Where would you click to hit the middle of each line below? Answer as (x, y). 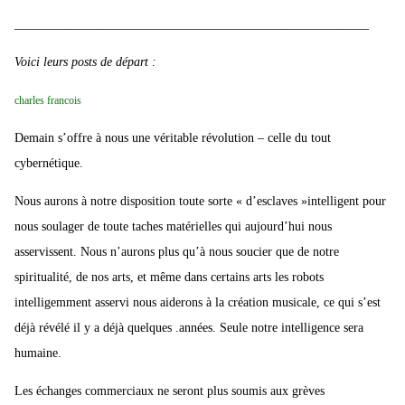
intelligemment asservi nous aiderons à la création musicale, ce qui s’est (198, 303)
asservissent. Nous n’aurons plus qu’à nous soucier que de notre (177, 252)
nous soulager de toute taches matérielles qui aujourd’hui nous (173, 227)
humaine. (38, 353)
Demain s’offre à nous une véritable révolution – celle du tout (173, 138)
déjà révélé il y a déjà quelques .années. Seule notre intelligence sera (189, 328)
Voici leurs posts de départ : (85, 62)
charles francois (48, 101)
